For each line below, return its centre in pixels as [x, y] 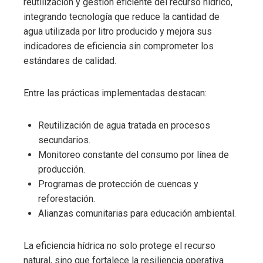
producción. [62, 169]
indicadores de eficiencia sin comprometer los [119, 46]
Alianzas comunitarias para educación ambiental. [137, 213]
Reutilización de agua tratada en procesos [124, 125]
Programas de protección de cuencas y [118, 184]
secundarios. [64, 140]
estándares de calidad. [70, 60]
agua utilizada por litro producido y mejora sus [118, 31]
